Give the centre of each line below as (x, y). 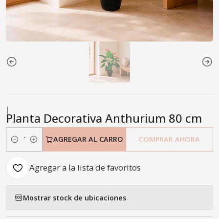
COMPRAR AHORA (170, 139)
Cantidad (21, 145)
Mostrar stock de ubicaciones (75, 197)
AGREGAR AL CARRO (88, 139)
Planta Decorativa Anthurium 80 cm (104, 118)
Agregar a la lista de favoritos (85, 167)
